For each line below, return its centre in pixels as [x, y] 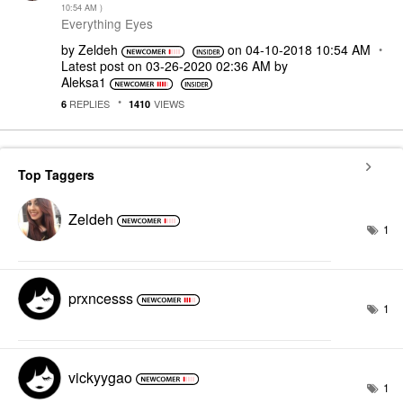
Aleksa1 [84, 82]
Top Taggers [56, 175]
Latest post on [103, 66]
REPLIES [88, 103]
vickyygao [100, 377]
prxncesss [101, 298]
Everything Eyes [107, 23]
